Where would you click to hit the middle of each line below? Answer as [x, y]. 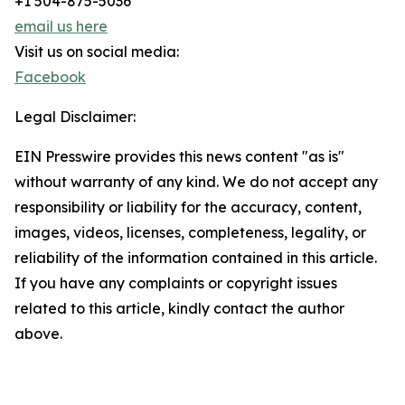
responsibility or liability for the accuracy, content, [188, 207]
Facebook [50, 77]
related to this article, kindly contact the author [179, 308]
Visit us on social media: [97, 52]
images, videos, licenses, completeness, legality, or [190, 232]
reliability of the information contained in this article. [196, 258]
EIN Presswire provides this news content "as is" [179, 156]
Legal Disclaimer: [75, 117]
